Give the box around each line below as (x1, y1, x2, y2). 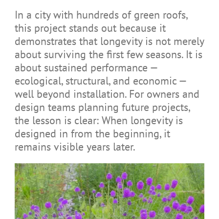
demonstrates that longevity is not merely (14, 34, 204, 48)
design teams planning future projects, (14, 100, 190, 114)
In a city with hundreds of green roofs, (14, 8, 187, 22)
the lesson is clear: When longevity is (14, 113, 183, 128)
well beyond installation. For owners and (14, 87, 199, 101)
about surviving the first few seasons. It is (14, 47, 202, 62)
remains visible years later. (14, 140, 135, 154)
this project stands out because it (14, 21, 166, 35)
